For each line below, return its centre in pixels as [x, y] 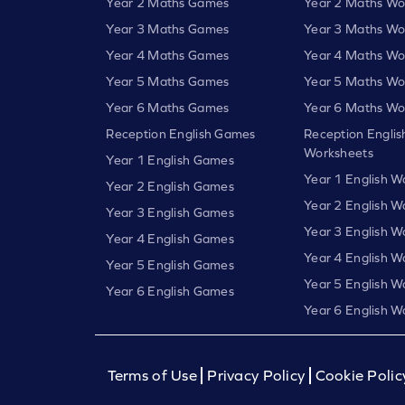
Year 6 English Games [170, 291]
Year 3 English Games [170, 212]
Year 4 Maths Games [168, 55]
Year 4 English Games [170, 238]
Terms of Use [154, 375]
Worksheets [338, 152]
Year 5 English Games [170, 264]
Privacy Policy [256, 375]
